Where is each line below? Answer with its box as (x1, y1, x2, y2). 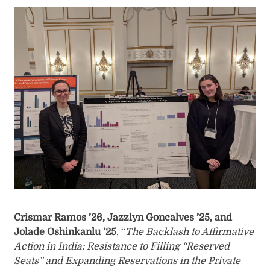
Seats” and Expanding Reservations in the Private (14, 256, 241, 267)
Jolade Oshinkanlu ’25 (14, 227, 117, 238)
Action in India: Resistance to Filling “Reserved (14, 241, 230, 253)
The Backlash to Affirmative (125, 227, 254, 238)
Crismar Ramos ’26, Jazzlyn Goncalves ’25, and (14, 212, 233, 224)
